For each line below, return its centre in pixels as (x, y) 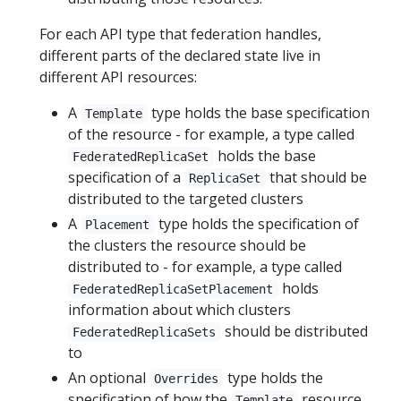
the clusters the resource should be (187, 245)
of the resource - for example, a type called (211, 134)
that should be (316, 177)
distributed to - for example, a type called (205, 267)
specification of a (126, 177)
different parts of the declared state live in (180, 55)
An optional (109, 378)
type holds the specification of (256, 224)
